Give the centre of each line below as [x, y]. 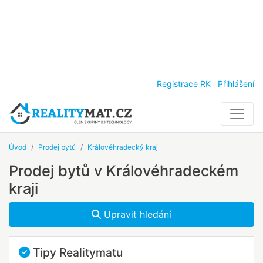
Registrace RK [184, 84]
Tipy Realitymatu [76, 253]
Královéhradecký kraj [123, 147]
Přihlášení [236, 84]
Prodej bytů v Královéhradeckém [124, 171]
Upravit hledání [136, 215]
